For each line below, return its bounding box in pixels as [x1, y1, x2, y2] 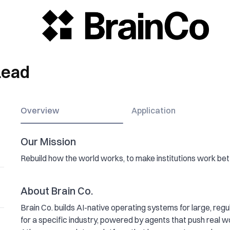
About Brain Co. [21, 184, 93, 198]
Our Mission [21, 135, 76, 148]
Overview [21, 105, 59, 116]
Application [131, 105, 176, 116]
